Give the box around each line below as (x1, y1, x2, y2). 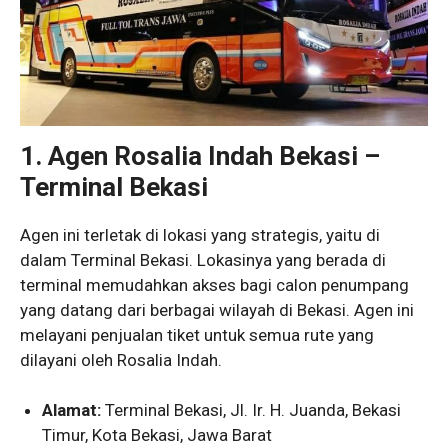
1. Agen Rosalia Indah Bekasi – (20, 140, 380, 171)
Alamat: (42, 400, 102, 421)
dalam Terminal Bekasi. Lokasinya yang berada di (20, 249, 386, 270)
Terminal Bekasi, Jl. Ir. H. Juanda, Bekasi (101, 400, 402, 421)
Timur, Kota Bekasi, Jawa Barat (42, 425, 273, 446)
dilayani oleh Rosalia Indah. (20, 349, 222, 370)
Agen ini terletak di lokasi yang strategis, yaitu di (20, 224, 380, 245)
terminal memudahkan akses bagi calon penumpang (20, 274, 409, 295)
